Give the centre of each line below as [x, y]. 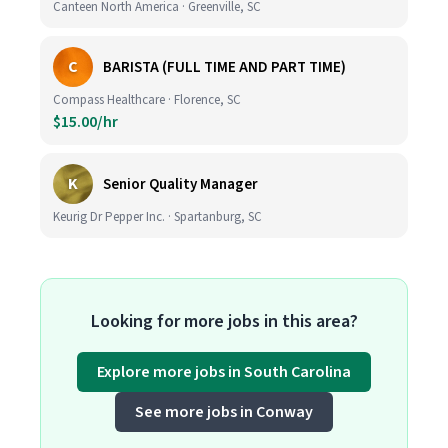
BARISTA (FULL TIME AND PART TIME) [224, 67]
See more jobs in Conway [224, 412]
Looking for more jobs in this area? [224, 321]
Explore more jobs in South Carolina [224, 372]
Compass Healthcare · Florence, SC [147, 100]
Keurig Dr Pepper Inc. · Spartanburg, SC [157, 217]
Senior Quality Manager [180, 184]
